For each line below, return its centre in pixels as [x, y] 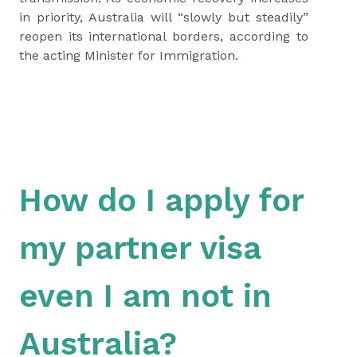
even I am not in [145, 296]
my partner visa [140, 249]
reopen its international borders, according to [164, 37]
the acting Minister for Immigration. [129, 56]
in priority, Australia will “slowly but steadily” [164, 18]
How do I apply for [161, 201]
